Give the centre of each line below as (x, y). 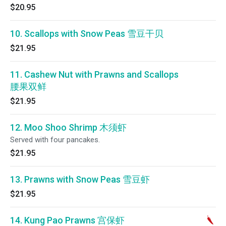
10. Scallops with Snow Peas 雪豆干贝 (87, 34)
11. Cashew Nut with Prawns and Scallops (94, 74)
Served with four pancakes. (55, 140)
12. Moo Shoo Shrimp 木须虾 (68, 127)
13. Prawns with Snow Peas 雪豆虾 (80, 179)
